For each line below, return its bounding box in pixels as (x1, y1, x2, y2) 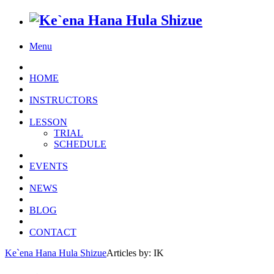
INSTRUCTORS (29, 94, 98, 105)
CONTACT (29, 226, 76, 237)
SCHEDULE (54, 138, 106, 149)
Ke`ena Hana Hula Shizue (5, 247, 106, 258)
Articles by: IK (106, 247, 164, 258)
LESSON (29, 116, 67, 127)
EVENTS (29, 160, 68, 171)
